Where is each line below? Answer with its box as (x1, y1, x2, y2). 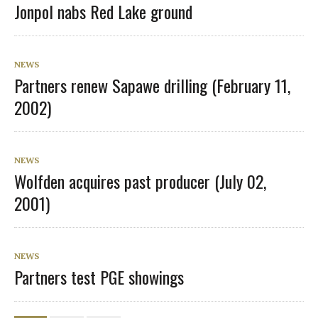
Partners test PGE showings (14, 263, 184, 290)
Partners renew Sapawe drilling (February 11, (14, 72, 290, 98)
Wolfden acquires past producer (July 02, (14, 168, 266, 194)
